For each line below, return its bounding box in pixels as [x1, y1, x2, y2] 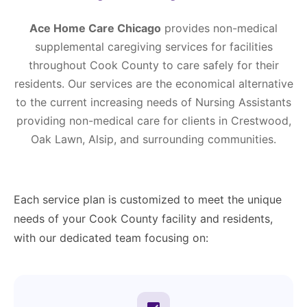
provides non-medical [161, 21, 278, 36]
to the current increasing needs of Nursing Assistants [16, 95, 291, 110]
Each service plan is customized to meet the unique [14, 193, 282, 207]
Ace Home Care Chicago [29, 21, 161, 36]
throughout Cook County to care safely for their [28, 58, 279, 73]
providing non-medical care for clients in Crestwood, [16, 114, 291, 128]
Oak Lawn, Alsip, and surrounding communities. [31, 132, 276, 147]
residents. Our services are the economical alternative [14, 77, 293, 91]
